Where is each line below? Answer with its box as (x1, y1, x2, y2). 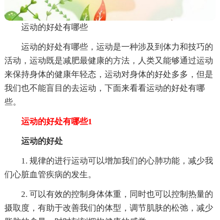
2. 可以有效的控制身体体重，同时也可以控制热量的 (21, 189, 213, 199)
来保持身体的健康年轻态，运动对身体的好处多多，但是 (4, 69, 213, 79)
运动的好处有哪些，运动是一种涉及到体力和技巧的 (21, 42, 213, 52)
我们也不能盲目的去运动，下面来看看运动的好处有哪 (4, 83, 205, 93)
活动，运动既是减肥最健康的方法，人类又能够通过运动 (4, 55, 213, 65)
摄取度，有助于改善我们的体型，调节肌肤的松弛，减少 (4, 203, 213, 213)
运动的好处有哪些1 (4, 116, 92, 126)
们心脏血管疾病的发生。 (4, 169, 96, 179)
